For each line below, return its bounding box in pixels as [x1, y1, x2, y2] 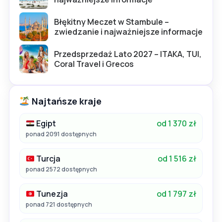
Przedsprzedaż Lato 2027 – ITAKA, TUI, [54, 49, 202, 60]
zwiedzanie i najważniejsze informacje [54, 26, 203, 38]
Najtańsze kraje [29, 95, 102, 108]
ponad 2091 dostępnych [26, 130, 97, 139]
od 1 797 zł [157, 188, 196, 200]
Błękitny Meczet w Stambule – [54, 16, 169, 28]
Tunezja [35, 188, 68, 200]
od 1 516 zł [158, 153, 196, 165]
